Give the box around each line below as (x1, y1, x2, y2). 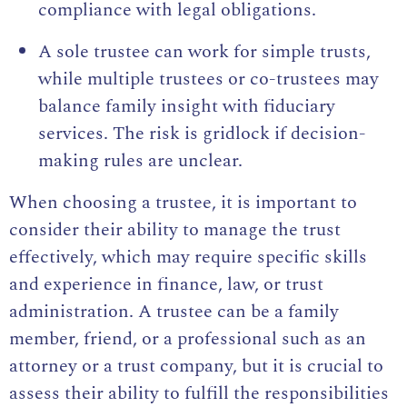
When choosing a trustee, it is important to (9, 189, 357, 217)
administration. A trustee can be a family (9, 298, 339, 326)
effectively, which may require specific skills (9, 243, 367, 272)
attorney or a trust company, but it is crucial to (9, 352, 383, 381)
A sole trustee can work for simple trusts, (38, 38, 371, 66)
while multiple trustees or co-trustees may (38, 65, 379, 94)
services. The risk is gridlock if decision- (38, 120, 366, 148)
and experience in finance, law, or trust (9, 271, 323, 299)
